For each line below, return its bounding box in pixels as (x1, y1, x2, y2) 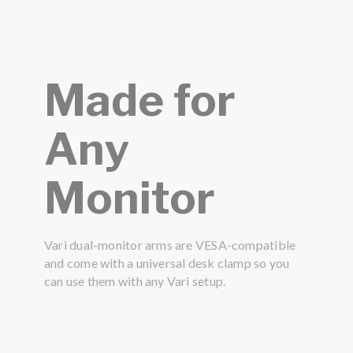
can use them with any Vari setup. (43, 273, 226, 289)
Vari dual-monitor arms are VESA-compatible (43, 237, 296, 253)
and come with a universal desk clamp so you (43, 255, 290, 271)
